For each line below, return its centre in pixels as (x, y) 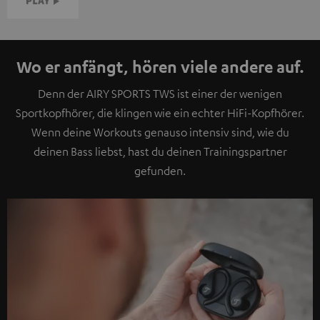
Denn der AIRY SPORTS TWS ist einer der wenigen (160, 94)
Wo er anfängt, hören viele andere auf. (160, 67)
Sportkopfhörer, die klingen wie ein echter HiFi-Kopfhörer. (160, 113)
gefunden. (160, 171)
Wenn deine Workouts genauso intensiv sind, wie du (160, 132)
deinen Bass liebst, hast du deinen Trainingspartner (160, 152)
